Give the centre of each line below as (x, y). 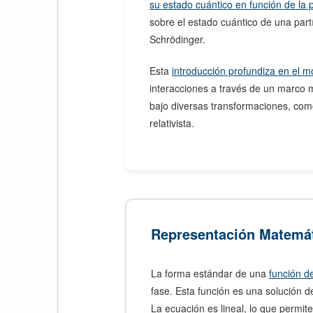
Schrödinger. (177, 39)
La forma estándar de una (210, 273)
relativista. (172, 123)
